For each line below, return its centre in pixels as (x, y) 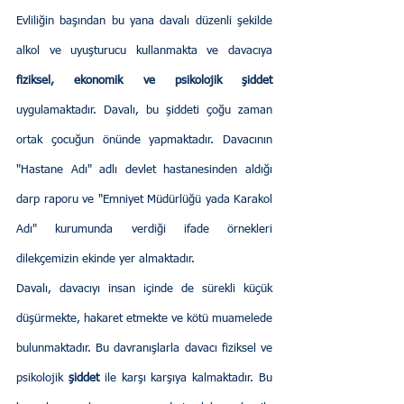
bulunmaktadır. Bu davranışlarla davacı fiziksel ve (144, 349)
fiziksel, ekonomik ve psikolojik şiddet (144, 81)
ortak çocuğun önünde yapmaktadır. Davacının (144, 141)
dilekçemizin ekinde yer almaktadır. (106, 260)
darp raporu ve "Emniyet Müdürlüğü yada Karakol (144, 200)
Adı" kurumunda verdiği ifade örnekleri (144, 230)
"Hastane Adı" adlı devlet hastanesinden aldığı (144, 170)
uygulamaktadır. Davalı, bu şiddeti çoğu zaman (144, 111)
